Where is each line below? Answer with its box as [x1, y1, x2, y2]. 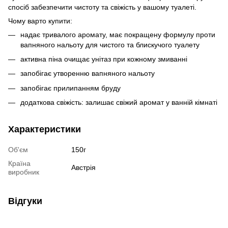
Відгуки [8, 196, 42, 207]
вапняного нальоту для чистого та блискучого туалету [20, 40, 199, 49]
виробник [8, 168, 39, 177]
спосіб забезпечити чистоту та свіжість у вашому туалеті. [8, 3, 196, 11]
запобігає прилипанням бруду [20, 83, 121, 92]
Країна [8, 159, 31, 168]
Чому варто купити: [8, 16, 72, 25]
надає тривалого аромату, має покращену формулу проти [20, 30, 215, 39]
